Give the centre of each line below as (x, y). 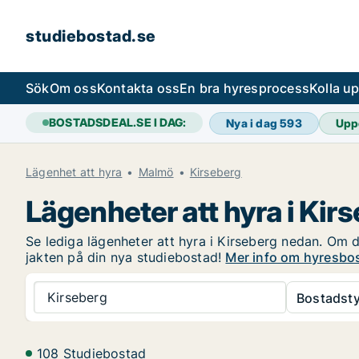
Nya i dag (253, 123)
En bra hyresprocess (245, 88)
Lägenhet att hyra (74, 172)
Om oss (73, 88)
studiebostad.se (91, 36)
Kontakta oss (138, 88)
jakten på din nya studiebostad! (126, 257)
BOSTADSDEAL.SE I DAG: (118, 122)
